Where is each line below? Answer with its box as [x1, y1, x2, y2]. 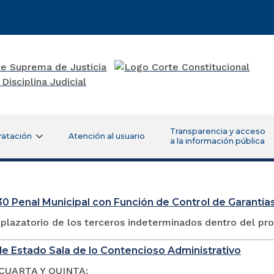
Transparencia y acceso [169, 126, 265, 136]
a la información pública [169, 136, 265, 146]
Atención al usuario [68, 131, 145, 141]
